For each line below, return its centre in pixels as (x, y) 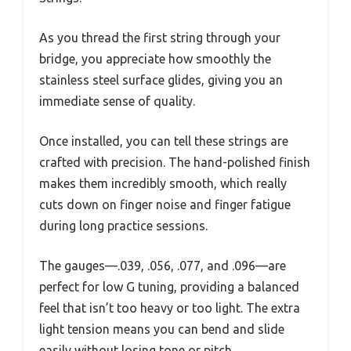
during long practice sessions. (123, 226)
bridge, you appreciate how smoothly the (155, 59)
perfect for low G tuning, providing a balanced (169, 287)
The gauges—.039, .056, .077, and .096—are (163, 266)
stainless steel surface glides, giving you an (161, 80)
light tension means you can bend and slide (162, 329)
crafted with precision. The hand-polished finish (175, 163)
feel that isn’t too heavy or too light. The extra (170, 308)
